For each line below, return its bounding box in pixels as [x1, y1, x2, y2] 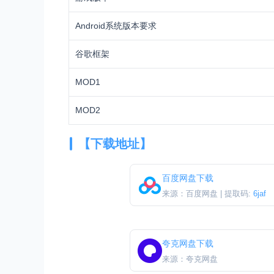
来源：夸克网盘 [162, 254, 218, 264]
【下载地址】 [78, 137, 152, 151]
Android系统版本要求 [75, 21, 157, 31]
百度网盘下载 [162, 173, 213, 183]
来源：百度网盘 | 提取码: [162, 189, 253, 199]
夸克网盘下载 [162, 239, 213, 249]
